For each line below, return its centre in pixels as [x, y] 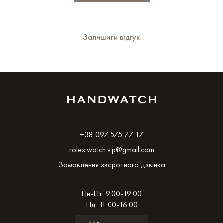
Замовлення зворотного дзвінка [111, 164]
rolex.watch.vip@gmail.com [111, 149]
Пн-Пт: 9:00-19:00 [111, 193]
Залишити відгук [111, 37]
